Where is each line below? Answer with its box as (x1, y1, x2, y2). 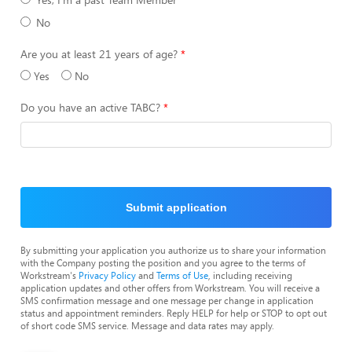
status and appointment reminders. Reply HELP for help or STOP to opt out (20, 306, 327, 319)
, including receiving (208, 269, 292, 281)
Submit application (125, 201, 227, 214)
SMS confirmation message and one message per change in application (20, 294, 313, 306)
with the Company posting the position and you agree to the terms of (20, 256, 306, 269)
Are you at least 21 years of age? (20, 46, 178, 61)
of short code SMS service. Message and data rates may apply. (20, 319, 274, 332)
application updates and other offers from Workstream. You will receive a (20, 281, 320, 294)
